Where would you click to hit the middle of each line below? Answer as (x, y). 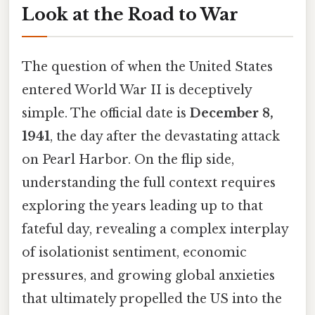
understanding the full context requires (149, 182)
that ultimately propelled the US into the (152, 298)
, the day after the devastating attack (165, 136)
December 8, (232, 113)
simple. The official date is (106, 113)
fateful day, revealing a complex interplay (155, 229)
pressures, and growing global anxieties (148, 275)
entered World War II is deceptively (137, 90)
